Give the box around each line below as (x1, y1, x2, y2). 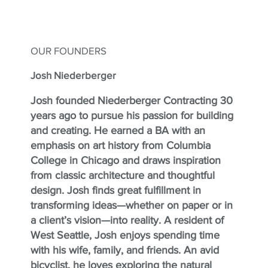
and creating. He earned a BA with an (30, 124, 205, 137)
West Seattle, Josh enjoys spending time (30, 229, 220, 242)
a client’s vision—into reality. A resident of (30, 214, 224, 227)
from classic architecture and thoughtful (30, 169, 215, 182)
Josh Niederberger (30, 69, 116, 81)
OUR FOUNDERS (30, 45, 106, 57)
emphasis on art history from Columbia (30, 139, 211, 152)
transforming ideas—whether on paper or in (30, 199, 233, 212)
